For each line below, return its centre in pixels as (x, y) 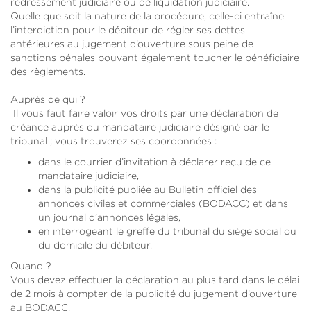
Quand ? (31, 266)
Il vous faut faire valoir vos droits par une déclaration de (144, 113)
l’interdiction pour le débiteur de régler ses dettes (128, 30)
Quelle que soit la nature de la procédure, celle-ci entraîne (147, 16)
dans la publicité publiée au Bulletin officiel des (148, 189)
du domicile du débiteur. (95, 245)
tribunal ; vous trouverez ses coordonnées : (114, 141)
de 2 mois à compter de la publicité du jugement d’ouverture (154, 293)
